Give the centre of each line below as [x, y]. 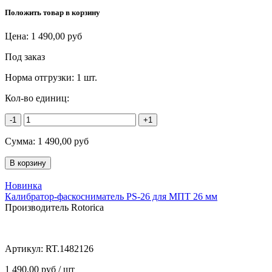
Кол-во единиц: [37, 98]
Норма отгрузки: [41, 77]
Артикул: [25, 248]
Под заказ [25, 56]
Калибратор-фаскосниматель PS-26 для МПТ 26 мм [111, 196]
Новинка [23, 185]
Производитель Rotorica [54, 207]
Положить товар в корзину [53, 12]
